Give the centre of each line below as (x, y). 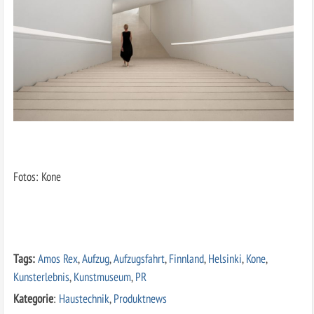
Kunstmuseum (102, 277)
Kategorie (33, 299)
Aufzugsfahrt (139, 259)
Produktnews (140, 299)
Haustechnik (84, 299)
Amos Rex (57, 259)
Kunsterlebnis (41, 277)
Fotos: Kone (37, 177)
